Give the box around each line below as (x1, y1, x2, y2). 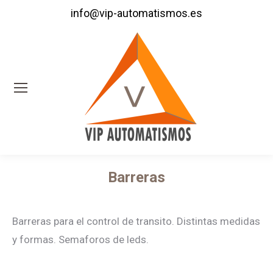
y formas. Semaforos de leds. (12, 233, 149, 246)
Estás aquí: (136, 191, 186, 203)
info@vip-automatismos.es (71, 7, 202, 19)
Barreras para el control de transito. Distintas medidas (12, 215, 260, 227)
